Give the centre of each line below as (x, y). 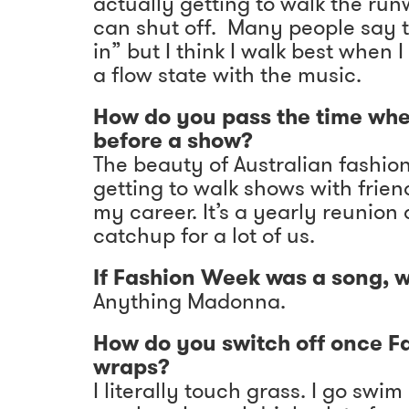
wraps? (131, 367)
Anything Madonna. (192, 301)
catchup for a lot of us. (204, 235)
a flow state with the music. (230, 74)
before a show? (173, 140)
